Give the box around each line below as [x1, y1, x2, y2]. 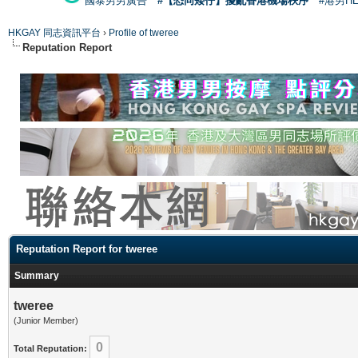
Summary [14, 269, 59, 281]
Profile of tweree [109, 26, 179, 38]
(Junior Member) [14, 315, 78, 325]
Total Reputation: [14, 343, 87, 353]
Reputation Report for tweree [16, 242, 157, 255]
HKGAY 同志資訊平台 [8, 26, 101, 38]
